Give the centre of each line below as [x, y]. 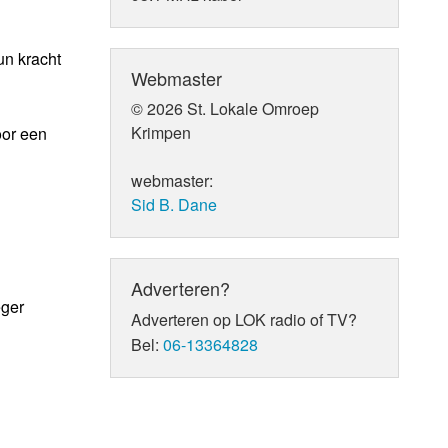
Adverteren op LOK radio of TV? [244, 319]
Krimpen [161, 132]
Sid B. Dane [174, 204]
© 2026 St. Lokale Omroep [225, 108]
